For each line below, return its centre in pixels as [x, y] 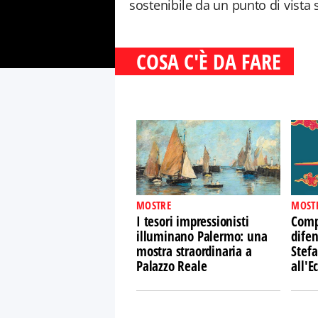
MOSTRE [154, 205]
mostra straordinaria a [194, 251]
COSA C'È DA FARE [209, 61]
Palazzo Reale [172, 266]
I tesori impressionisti [193, 221]
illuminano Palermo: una [202, 236]
